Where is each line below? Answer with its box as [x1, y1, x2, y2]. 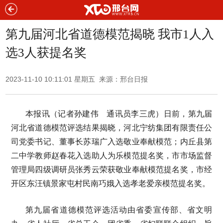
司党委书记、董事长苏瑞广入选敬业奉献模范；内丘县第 [10, 137, 213, 146]
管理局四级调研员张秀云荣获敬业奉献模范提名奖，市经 [10, 165, 213, 174]
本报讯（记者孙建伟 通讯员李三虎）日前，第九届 [25, 110, 213, 118]
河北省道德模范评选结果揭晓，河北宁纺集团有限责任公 [10, 123, 213, 132]
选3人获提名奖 [5, 46, 87, 59]
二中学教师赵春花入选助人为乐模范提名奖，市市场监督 [10, 151, 213, 160]
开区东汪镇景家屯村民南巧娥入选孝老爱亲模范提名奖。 [10, 179, 210, 188]
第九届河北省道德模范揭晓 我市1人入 [5, 27, 215, 41]
